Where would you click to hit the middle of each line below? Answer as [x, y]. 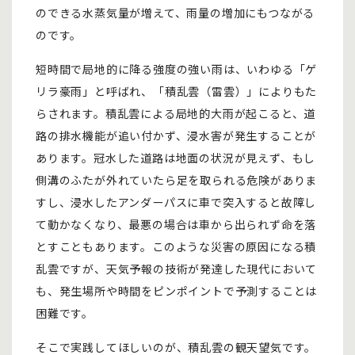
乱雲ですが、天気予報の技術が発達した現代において [177, 269]
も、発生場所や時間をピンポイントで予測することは [177, 291]
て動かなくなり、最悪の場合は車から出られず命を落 [176, 225]
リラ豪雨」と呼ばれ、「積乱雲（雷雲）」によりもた [177, 92]
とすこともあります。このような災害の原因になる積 [176, 247]
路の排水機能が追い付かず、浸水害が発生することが [176, 136]
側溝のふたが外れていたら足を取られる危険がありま [177, 180]
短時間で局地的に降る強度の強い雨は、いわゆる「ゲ [177, 69]
